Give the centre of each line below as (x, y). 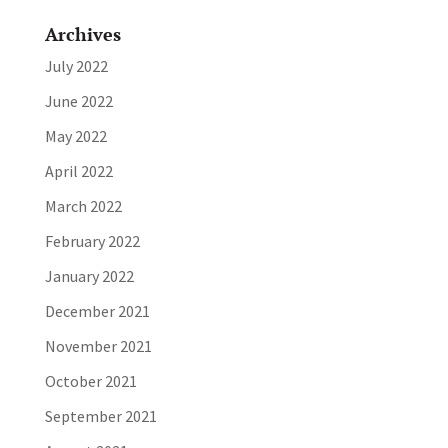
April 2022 (78, 171)
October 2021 (90, 381)
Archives (82, 34)
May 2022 (75, 136)
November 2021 (98, 346)
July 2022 (76, 66)
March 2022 (83, 206)
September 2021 (100, 416)
